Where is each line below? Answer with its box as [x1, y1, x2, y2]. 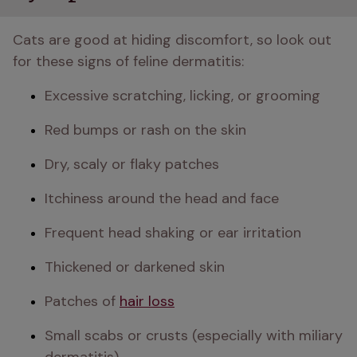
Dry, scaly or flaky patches [45, 155, 219, 174]
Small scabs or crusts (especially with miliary [45, 326, 343, 345]
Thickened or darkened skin [45, 257, 225, 277]
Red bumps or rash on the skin [45, 120, 246, 139]
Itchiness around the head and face [45, 189, 279, 208]
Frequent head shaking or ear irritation [45, 223, 301, 242]
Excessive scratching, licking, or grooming [45, 86, 320, 105]
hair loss [120, 292, 175, 311]
